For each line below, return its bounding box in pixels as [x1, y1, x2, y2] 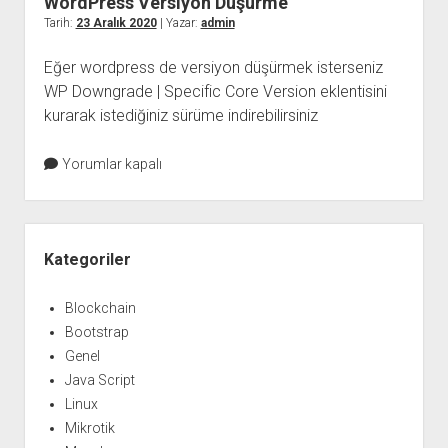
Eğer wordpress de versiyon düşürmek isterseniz [43, 58, 383, 78]
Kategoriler [43, 250, 131, 270]
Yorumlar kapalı [61, 156, 162, 173]
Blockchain [64, 300, 136, 317]
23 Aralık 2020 [75, 16, 157, 31]
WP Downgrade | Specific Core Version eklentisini [43, 82, 387, 102]
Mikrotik [64, 420, 115, 437]
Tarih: [43, 16, 76, 31]
